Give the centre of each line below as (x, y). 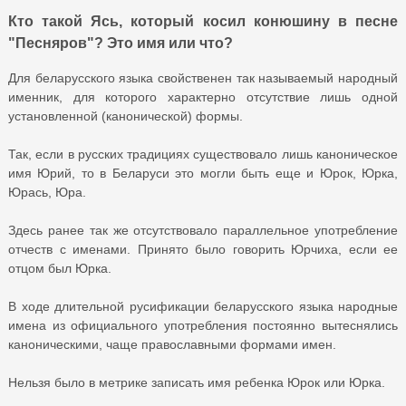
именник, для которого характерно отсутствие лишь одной (203, 97)
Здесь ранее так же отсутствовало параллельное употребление (203, 230)
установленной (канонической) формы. (126, 116)
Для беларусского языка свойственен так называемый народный (203, 77)
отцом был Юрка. (60, 268)
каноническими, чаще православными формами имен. (172, 344)
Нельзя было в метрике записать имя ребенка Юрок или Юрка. (197, 382)
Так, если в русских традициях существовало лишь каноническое (203, 154)
